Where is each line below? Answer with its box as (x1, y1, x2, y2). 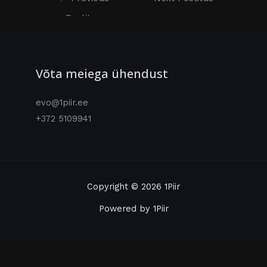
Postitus (66, 13, 102, 24)
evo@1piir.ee (36, 97, 88, 108)
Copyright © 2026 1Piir (87, 181, 180, 193)
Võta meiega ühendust (36, 66, 168, 82)
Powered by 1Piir (98, 203, 169, 215)
